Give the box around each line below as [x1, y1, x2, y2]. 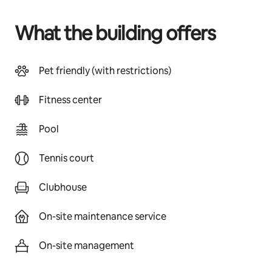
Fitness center [39, 93, 102, 106]
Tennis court [39, 152, 94, 165]
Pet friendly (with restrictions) [39, 64, 171, 77]
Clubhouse [39, 181, 87, 194]
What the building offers [15, 21, 216, 46]
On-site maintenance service [39, 210, 166, 223]
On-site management [39, 239, 134, 252]
